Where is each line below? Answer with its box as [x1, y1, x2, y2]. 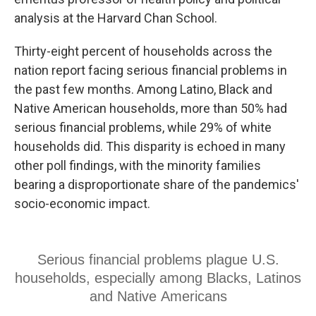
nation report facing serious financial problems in [14, 63, 287, 78]
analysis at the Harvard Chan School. [14, 11, 217, 25]
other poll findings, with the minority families [14, 158, 261, 173]
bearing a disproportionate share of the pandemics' [14, 177, 299, 192]
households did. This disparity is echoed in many [14, 139, 286, 154]
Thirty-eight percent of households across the [14, 44, 272, 59]
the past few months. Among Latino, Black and [14, 82, 272, 97]
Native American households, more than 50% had [14, 101, 287, 116]
